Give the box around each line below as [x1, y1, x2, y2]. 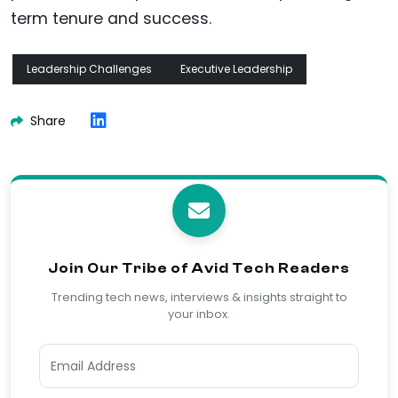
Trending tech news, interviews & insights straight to [51, 290, 347, 306]
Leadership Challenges [27, 61, 152, 77]
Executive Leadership [180, 61, 292, 77]
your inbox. [168, 306, 230, 322]
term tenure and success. [11, 8, 211, 30]
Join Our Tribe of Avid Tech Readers [48, 260, 350, 277]
